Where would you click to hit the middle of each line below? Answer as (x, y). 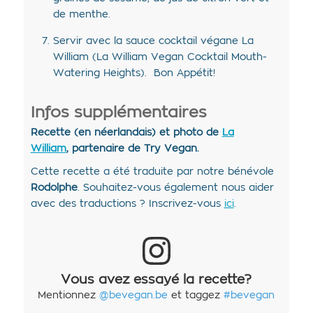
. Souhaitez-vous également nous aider (175, 188)
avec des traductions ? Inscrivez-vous (125, 204)
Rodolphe (54, 188)
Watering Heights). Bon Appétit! (134, 73)
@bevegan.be (134, 296)
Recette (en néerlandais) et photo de (126, 133)
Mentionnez (69, 296)
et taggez (196, 296)
